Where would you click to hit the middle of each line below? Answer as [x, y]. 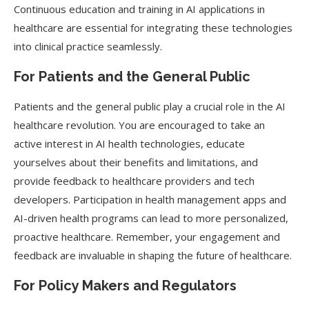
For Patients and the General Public [132, 77]
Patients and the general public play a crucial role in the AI [150, 106]
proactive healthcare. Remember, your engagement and [147, 237]
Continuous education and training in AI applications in [139, 9]
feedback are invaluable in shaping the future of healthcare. [153, 255]
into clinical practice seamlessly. [88, 46]
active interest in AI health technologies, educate [129, 143]
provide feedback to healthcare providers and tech [134, 181]
